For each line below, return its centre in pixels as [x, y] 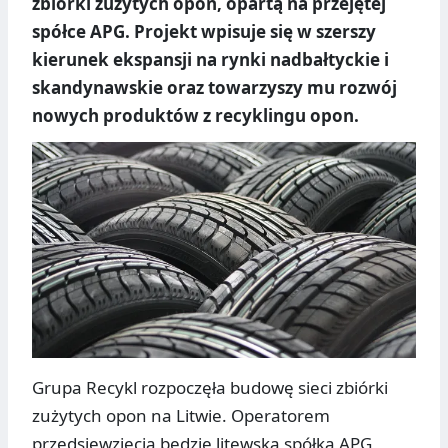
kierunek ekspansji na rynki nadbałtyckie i [210, 60]
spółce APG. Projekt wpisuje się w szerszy [204, 32]
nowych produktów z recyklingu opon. [195, 116]
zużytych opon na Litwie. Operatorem [181, 416]
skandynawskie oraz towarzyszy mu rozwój [214, 88]
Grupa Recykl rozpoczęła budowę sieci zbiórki [210, 388]
